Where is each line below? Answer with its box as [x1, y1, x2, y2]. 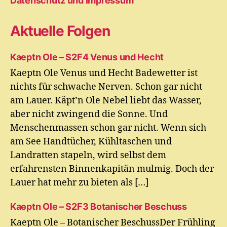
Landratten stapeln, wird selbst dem [10, 149, 166, 161]
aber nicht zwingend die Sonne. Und [10, 108, 168, 120]
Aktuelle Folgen [10, 22, 110, 40]
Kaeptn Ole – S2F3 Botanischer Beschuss [10, 201, 187, 212]
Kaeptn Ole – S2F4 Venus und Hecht [10, 51, 164, 62]
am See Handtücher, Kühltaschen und [10, 135, 172, 147]
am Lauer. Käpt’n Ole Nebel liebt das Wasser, [10, 94, 202, 106]
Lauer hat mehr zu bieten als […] [10, 176, 148, 188]
